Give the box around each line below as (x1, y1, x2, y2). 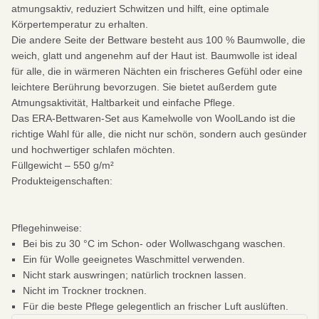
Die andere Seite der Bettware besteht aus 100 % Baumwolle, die (11, 34, 305, 46)
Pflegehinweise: (11, 222, 82, 234)
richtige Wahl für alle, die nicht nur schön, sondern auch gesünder (11, 128, 307, 140)
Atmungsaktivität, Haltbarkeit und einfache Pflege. (11, 97, 235, 108)
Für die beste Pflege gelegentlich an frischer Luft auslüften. (23, 300, 288, 312)
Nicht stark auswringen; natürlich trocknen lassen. (23, 269, 246, 281)
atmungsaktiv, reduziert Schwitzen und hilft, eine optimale (11, 3, 269, 14)
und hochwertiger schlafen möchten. (11, 144, 175, 155)
